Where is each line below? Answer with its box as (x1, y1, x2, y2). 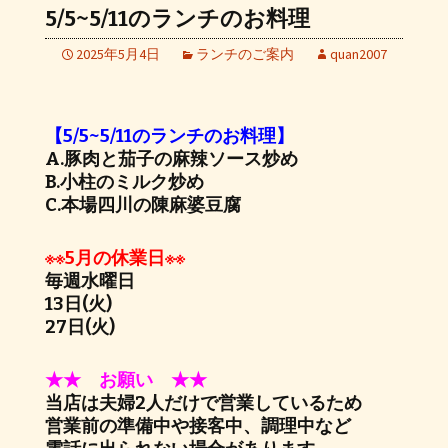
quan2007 (330, 45, 387, 63)
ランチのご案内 (196, 45, 294, 63)
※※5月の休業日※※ (45, 247, 185, 269)
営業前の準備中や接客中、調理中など (45, 415, 351, 437)
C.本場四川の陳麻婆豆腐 (45, 194, 241, 216)
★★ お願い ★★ (45, 369, 207, 391)
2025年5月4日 (76, 45, 160, 63)
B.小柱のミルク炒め (45, 171, 204, 193)
